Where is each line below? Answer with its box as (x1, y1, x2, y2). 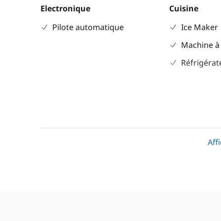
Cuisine (169, 3, 199, 14)
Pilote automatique (52, 22, 124, 33)
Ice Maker (181, 22, 219, 33)
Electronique (40, 3, 90, 14)
